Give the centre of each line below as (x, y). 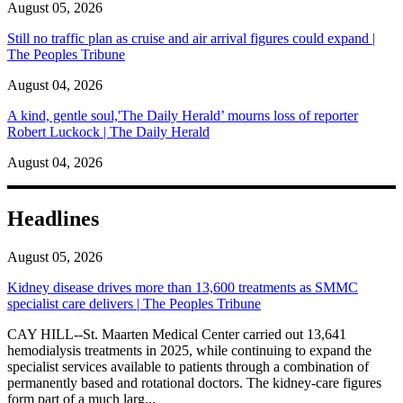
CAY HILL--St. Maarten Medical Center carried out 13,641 (177, 334)
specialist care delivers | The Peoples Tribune (134, 303)
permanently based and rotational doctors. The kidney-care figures (194, 382)
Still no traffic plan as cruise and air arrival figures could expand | (191, 38)
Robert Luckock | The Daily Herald (108, 131)
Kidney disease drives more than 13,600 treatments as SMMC (183, 287)
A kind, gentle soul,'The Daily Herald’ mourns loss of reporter (183, 115)
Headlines (53, 218)
